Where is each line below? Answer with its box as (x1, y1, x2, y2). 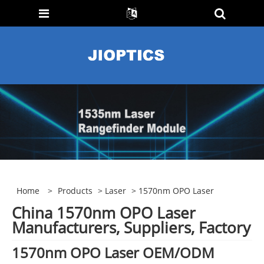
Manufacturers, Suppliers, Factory (12, 216, 250, 238)
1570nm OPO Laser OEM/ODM (12, 242, 214, 262)
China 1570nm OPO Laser (12, 202, 196, 223)
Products (58, 185, 93, 197)
